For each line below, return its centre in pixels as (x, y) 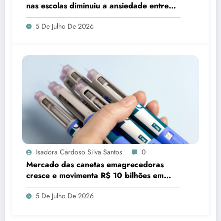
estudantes (46, 17)
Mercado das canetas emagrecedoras (95, 165)
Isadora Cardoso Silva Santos (79, 152)
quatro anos (48, 186)
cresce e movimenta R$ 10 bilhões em (95, 176)
